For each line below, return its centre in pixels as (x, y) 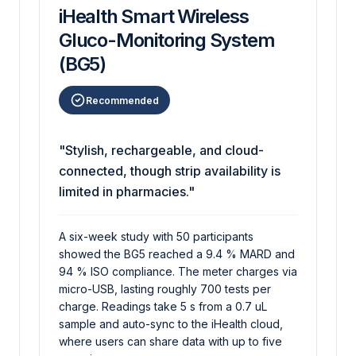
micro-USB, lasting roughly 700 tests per (165, 289)
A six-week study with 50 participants (156, 236)
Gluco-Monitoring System (167, 40)
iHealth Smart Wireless (154, 16)
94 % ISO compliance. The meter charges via (178, 271)
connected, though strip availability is (170, 171)
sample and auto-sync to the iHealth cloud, (171, 324)
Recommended (122, 100)
